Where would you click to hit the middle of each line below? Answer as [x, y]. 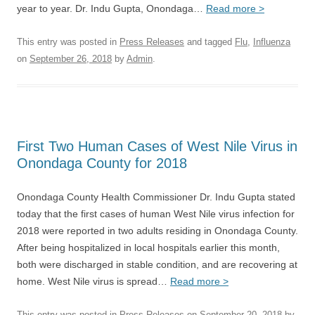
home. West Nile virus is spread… [94, 281]
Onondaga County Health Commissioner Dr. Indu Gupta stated [156, 197]
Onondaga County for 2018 [102, 163]
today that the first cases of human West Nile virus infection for [156, 214]
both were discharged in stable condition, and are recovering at [157, 264]
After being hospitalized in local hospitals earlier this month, [148, 247]
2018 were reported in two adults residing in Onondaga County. [157, 231]
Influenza [272, 42]
